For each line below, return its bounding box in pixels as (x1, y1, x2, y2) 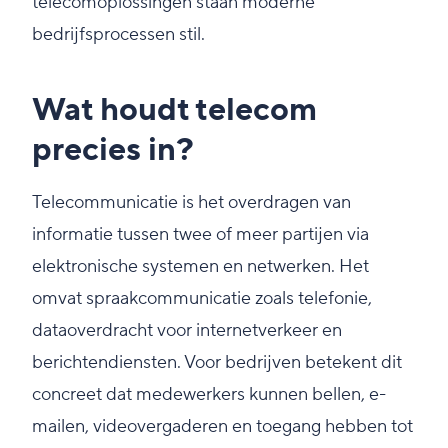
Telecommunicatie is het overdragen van (32, 191, 351, 215)
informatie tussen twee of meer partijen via (32, 223, 369, 247)
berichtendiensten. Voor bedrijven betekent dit (32, 351, 402, 375)
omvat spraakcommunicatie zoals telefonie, (32, 287, 372, 311)
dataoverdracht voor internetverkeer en (32, 319, 342, 343)
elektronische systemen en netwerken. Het (32, 255, 369, 279)
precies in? (32, 130, 194, 172)
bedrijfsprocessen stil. (32, 23, 205, 47)
